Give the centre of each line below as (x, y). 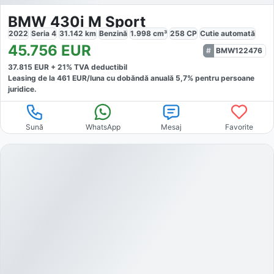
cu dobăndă (127, 78)
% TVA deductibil (97, 67)
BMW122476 (239, 51)
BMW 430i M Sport (77, 22)
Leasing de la (32, 78)
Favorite (239, 127)
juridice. (22, 89)
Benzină (113, 34)
